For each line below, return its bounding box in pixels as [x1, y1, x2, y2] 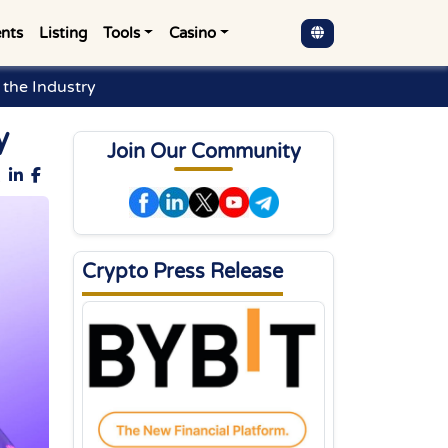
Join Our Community [106, 140, 301, 164]
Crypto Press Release [82, 260, 283, 284]
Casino [169, 24, 217, 42]
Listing [39, 24, 88, 42]
